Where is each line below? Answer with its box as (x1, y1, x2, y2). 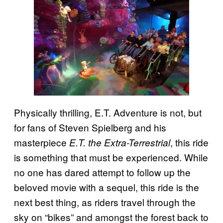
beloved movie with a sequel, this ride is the (14, 180, 199, 194)
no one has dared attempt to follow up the (14, 165, 191, 179)
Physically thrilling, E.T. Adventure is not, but (14, 106, 202, 119)
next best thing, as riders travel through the (14, 195, 196, 209)
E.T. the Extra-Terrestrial (69, 136, 170, 149)
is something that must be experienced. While (14, 150, 208, 164)
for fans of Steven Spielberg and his (14, 120, 166, 134)
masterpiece (14, 135, 69, 149)
